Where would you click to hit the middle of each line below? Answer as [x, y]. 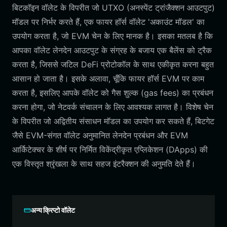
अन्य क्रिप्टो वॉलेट [53, 210]
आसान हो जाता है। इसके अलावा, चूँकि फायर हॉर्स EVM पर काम [108, 79]
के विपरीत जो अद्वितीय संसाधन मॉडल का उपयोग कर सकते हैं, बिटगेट [113, 121]
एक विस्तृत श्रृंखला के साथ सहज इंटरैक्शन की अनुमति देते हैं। [104, 164]
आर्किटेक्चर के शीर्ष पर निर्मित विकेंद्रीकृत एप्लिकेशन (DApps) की [110, 149]
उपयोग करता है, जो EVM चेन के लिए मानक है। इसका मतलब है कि [112, 36]
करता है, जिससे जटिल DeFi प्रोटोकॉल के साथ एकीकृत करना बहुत [113, 64]
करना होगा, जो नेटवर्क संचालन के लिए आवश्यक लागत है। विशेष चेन [113, 107]
